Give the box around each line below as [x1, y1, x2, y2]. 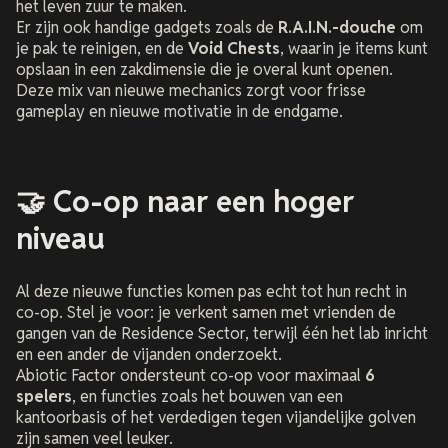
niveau [16, 220, 105, 258]
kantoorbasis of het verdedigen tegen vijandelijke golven [16, 407, 416, 429]
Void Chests [188, 37, 280, 59]
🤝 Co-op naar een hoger [16, 183, 354, 221]
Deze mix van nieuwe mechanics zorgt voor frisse [16, 79, 366, 101]
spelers [16, 386, 72, 408]
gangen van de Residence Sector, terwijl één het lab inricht [16, 323, 428, 345]
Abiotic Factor [16, 365, 116, 387]
